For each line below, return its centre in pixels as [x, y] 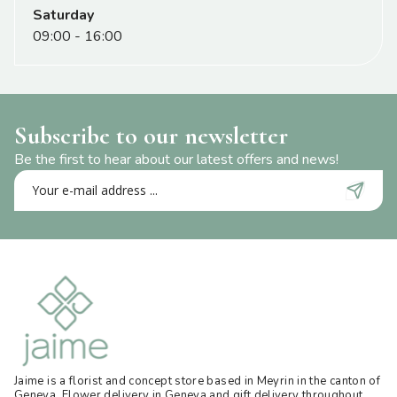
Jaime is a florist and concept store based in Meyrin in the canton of [198, 381]
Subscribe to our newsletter [151, 136]
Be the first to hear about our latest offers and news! [176, 160]
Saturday [63, 15]
